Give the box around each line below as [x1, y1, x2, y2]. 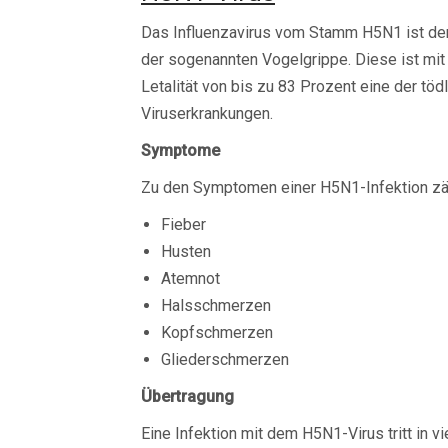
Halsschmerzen [161, 296, 271, 315]
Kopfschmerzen [161, 323, 273, 342]
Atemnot [161, 269, 220, 288]
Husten [161, 242, 211, 261]
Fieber [161, 215, 206, 234]
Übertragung [141, 387, 234, 406]
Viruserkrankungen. [141, 104, 273, 123]
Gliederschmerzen [161, 350, 289, 369]
